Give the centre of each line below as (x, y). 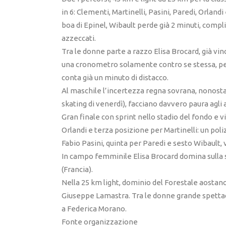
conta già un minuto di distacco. (116, 78)
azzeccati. (79, 38)
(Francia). (77, 169)
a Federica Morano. (95, 209)
